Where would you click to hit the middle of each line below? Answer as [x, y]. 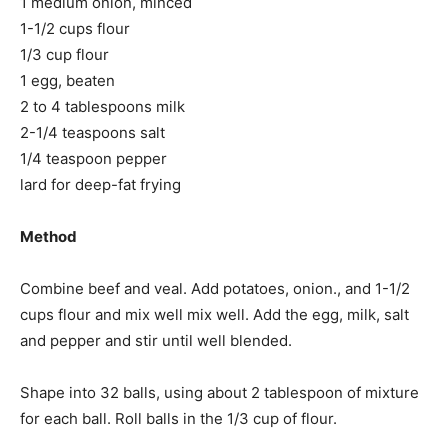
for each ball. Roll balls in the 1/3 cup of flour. [178, 419]
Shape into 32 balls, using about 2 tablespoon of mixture [219, 393]
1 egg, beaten [67, 81]
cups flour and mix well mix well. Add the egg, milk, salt [214, 315]
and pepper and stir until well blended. [156, 341]
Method [48, 237]
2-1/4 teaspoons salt [92, 133]
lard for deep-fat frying [100, 185]
